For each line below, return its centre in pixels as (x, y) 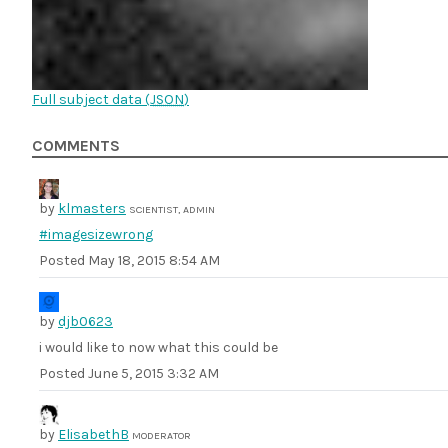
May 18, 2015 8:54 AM (154, 260)
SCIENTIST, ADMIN (172, 209)
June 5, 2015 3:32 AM (153, 373)
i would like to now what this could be (158, 347)
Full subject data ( (91, 99)
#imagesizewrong (96, 234)
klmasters (92, 208)
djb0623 (85, 321)
